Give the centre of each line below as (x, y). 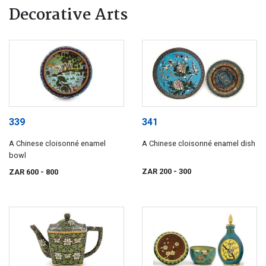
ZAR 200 (158, 171)
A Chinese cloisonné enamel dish (199, 144)
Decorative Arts (68, 15)
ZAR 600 (25, 172)
